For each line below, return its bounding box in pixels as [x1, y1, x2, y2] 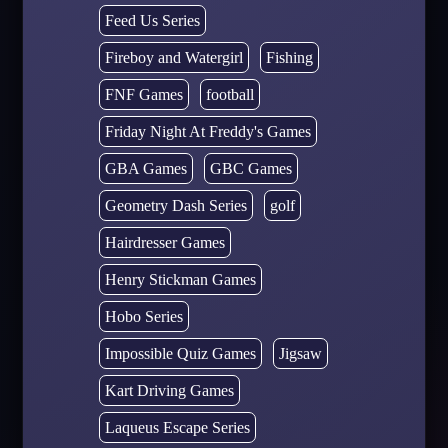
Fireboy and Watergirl [104, 48, 243, 66]
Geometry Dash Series [104, 196, 247, 214]
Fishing [265, 48, 313, 66]
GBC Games [209, 159, 292, 177]
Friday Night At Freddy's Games [104, 122, 311, 140]
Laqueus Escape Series [104, 418, 250, 436]
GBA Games [104, 159, 187, 177]
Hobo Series [104, 307, 183, 325]
